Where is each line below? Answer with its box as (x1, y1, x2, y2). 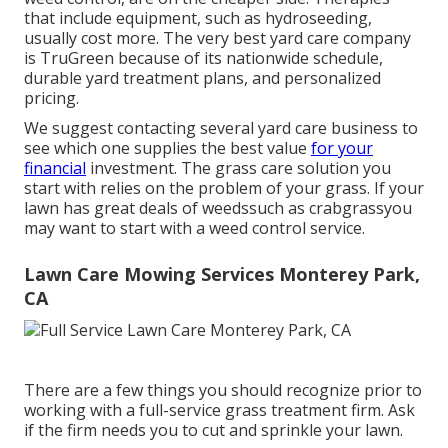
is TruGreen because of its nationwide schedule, (24, 47, 383, 70)
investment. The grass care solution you (86, 157, 391, 180)
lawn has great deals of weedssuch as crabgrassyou (24, 197, 412, 220)
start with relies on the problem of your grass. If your (24, 177, 424, 200)
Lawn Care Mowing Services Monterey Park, (24, 262, 420, 287)
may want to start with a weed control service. (24, 217, 365, 240)
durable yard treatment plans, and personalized (24, 67, 381, 90)
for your (311, 137, 373, 160)
